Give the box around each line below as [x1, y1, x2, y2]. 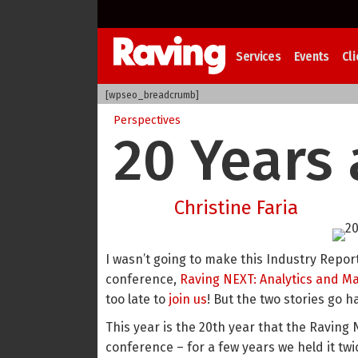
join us [169, 292, 207, 307]
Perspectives [113, 113, 181, 127]
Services [235, 48, 281, 64]
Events [293, 48, 329, 64]
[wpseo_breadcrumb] [105, 89, 199, 101]
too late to [105, 292, 169, 307]
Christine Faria [174, 197, 299, 219]
